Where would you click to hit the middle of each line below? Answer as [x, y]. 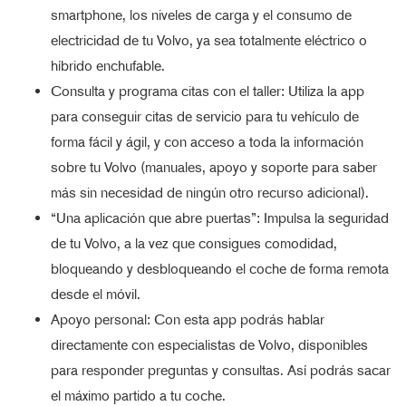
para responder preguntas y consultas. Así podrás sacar [221, 370]
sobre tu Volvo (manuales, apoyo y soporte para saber [214, 167]
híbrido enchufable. [108, 65]
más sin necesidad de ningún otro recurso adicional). [210, 192]
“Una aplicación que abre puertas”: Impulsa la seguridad [220, 217]
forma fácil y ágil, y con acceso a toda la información [207, 141]
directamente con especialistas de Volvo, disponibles [209, 344]
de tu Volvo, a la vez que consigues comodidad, [194, 243]
